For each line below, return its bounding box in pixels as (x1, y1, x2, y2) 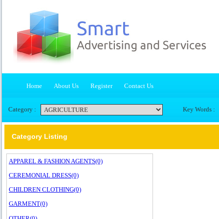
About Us (54, 82, 79, 89)
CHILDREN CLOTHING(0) (9, 186, 81, 193)
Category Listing (12, 132, 67, 140)
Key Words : (183, 106, 215, 113)
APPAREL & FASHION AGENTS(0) (9, 157, 103, 165)
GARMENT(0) (9, 200, 47, 207)
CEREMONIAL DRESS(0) (9, 172, 79, 179)
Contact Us (124, 82, 153, 89)
